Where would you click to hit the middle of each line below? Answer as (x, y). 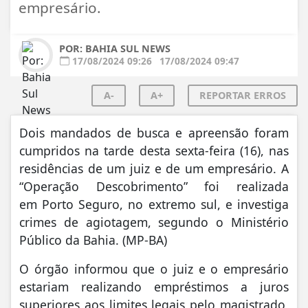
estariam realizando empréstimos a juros (154, 286)
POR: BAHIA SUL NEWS (115, 48)
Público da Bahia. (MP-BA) (93, 240)
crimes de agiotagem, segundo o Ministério (154, 222)
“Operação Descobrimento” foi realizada (154, 186)
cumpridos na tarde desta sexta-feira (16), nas (154, 150)
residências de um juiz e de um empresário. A (154, 168)
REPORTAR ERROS (243, 95)
